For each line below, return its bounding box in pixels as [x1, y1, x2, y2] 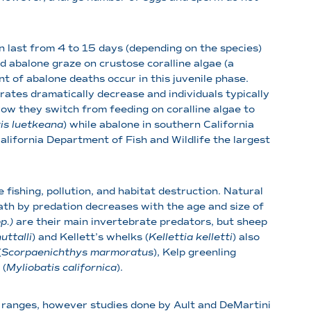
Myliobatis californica [6, 261, 117, 274]
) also [233, 230, 260, 243]
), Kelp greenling [153, 246, 236, 258]
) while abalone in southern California [63, 119, 254, 131]
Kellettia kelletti [149, 230, 233, 243]
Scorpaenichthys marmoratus [1, 246, 153, 258]
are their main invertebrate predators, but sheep [13, 215, 267, 228]
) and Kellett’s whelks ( [32, 230, 149, 243]
